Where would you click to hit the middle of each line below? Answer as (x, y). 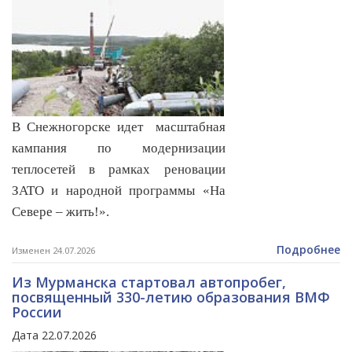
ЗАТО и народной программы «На (119, 191)
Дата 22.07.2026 (54, 335)
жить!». (88, 212)
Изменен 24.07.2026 (53, 251)
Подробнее (308, 250)
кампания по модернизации (119, 148)
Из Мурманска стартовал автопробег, (149, 282)
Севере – (39, 212)
